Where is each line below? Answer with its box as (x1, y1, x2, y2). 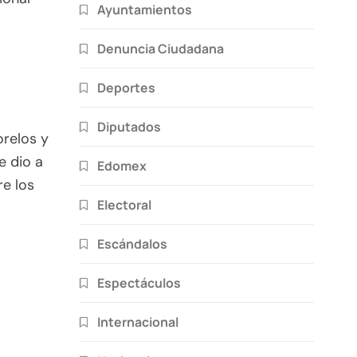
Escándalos (97, 234, 167, 253)
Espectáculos (97, 273, 181, 292)
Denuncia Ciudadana (97, 39, 224, 57)
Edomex (97, 156, 147, 175)
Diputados (97, 117, 161, 135)
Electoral (97, 195, 151, 214)
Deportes (97, 78, 155, 96)
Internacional (97, 312, 178, 331)
